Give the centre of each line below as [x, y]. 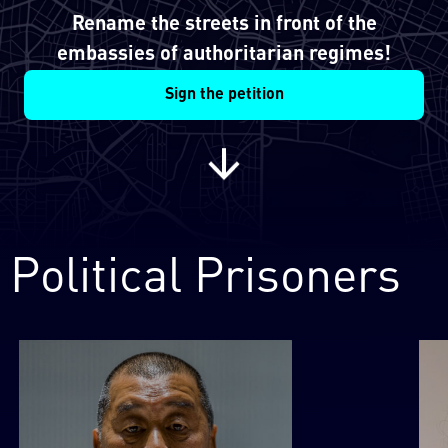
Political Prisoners [205, 279]
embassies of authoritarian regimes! [224, 55]
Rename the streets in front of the [224, 25]
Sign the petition [224, 95]
